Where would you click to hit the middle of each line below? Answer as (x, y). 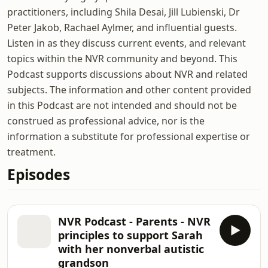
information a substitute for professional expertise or (129, 136)
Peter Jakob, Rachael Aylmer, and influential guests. (122, 28)
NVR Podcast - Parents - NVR (134, 221)
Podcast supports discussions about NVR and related (127, 74)
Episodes (39, 174)
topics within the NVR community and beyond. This (122, 59)
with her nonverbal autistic (131, 249)
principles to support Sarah (130, 235)
